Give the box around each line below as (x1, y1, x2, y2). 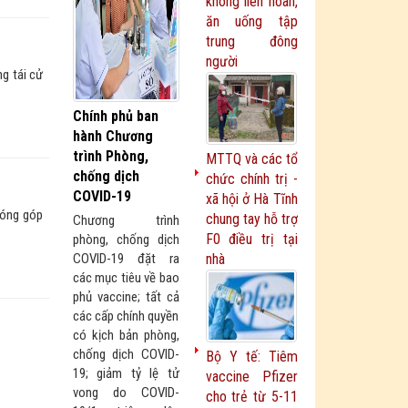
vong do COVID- (73, 384, 179, 401)
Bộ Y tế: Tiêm (205, 348, 298, 365)
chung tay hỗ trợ (205, 210, 298, 228)
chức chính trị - (205, 170, 298, 188)
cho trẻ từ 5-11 (205, 388, 298, 405)
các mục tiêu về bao (73, 270, 179, 286)
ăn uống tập (205, 13, 298, 30)
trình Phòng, (73, 148, 148, 165)
